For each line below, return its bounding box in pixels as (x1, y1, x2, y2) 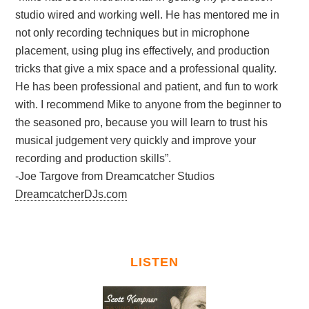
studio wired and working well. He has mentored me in (15, 9, 280, 21)
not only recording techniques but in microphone (15, 27, 250, 39)
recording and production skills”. (15, 152, 172, 164)
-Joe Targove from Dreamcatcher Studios (15, 170, 215, 182)
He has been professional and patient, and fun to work (15, 81, 279, 92)
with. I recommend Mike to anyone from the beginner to (15, 99, 282, 110)
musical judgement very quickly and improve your (15, 134, 257, 146)
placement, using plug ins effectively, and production (15, 45, 270, 57)
